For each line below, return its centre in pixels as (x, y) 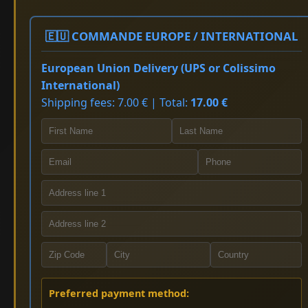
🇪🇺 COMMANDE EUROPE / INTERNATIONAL (172, 36)
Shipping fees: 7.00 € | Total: (116, 102)
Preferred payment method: (119, 293)
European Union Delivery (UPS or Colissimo (158, 68)
